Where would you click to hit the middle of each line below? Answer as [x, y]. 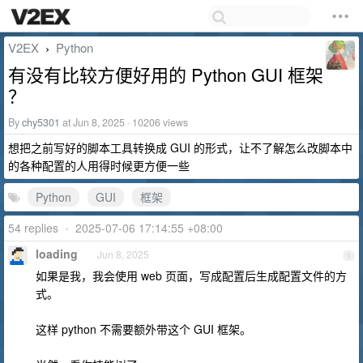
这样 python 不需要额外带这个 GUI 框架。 [143, 329]
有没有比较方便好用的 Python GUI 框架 [166, 74]
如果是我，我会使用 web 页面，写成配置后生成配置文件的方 [191, 275]
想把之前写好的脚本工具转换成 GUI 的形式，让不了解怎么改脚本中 [180, 147]
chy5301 [41, 122]
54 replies [36, 228]
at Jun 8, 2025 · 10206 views [124, 122]
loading [57, 254]
